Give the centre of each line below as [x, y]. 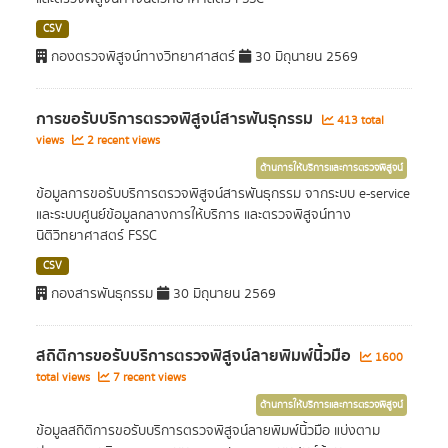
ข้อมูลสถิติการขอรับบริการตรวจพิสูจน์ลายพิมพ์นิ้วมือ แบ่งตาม [208, 431]
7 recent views [148, 377]
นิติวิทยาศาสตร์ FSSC [96, 236]
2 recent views [122, 140]
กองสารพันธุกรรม [102, 294]
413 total [359, 120]
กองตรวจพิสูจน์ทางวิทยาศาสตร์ [143, 57]
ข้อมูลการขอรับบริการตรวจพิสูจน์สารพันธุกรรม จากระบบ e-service [223, 194]
